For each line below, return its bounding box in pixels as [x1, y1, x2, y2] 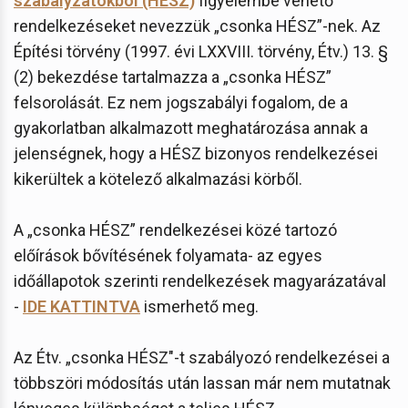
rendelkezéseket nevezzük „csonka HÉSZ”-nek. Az [14, 15, 381, 36]
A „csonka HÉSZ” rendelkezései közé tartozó [14, 219, 337, 240]
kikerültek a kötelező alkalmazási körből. [14, 168, 302, 189]
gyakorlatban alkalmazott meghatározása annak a [14, 117, 368, 138]
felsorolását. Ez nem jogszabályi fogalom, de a [14, 92, 348, 112]
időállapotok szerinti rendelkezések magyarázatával [14, 270, 386, 291]
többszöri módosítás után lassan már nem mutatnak [14, 372, 391, 393]
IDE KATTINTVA [23, 296, 140, 316]
